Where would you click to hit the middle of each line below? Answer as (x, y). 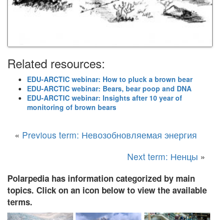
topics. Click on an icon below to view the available (107, 190)
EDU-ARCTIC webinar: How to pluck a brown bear (110, 79)
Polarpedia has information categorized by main (101, 178)
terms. (20, 202)
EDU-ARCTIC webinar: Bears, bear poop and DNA (109, 88)
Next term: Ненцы (163, 156)
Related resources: (56, 63)
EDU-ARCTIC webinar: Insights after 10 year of (105, 97)
